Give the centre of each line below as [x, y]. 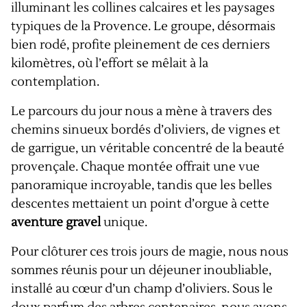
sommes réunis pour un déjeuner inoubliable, [141, 270]
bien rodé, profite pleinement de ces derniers [140, 45]
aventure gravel [56, 222]
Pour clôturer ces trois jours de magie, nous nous [150, 252]
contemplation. [55, 82]
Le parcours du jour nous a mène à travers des [142, 111]
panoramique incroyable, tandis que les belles [142, 185]
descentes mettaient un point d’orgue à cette [140, 204]
